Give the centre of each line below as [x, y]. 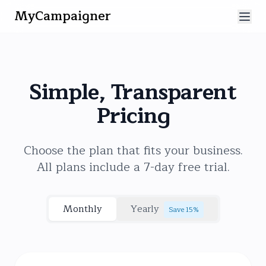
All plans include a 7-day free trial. [133, 167]
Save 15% [183, 210]
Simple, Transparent [133, 92]
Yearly [145, 209]
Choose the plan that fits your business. [133, 151]
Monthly [82, 209]
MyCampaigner [63, 16]
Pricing [133, 116]
